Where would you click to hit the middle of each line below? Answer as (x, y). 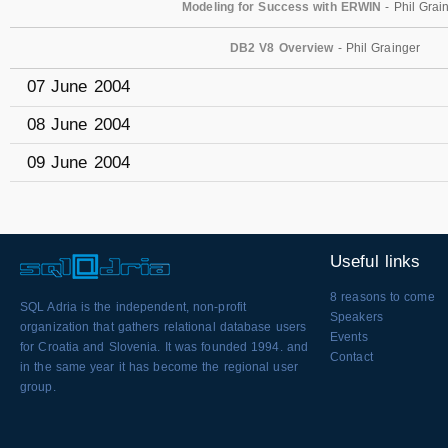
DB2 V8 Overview (281, 47)
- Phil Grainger (377, 47)
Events (349, 336)
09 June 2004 (78, 162)
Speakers (356, 316)
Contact (351, 356)
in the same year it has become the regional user (159, 367)
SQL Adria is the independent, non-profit (133, 307)
